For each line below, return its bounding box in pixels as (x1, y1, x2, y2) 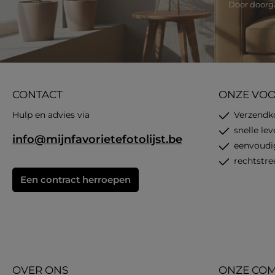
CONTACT (12, 88, 63, 101)
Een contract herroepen (20, 173, 131, 185)
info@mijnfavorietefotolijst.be (12, 132, 182, 146)
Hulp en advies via (12, 109, 90, 120)
